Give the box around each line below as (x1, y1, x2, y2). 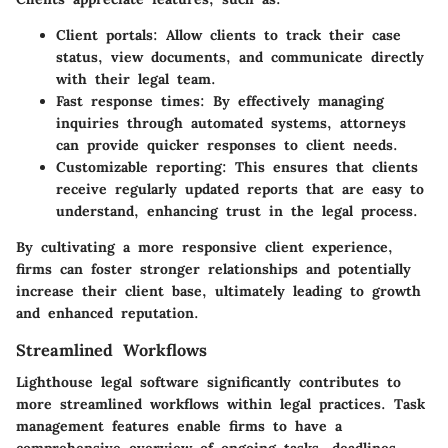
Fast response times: (56, 91, 205, 110)
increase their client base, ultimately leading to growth (16, 281, 421, 300)
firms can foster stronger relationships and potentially (16, 259, 411, 278)
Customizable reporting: (56, 157, 227, 176)
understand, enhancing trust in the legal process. (56, 201, 418, 220)
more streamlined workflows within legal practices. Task (16, 394, 425, 413)
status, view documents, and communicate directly (56, 47, 424, 66)
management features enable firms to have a (16, 416, 342, 435)
